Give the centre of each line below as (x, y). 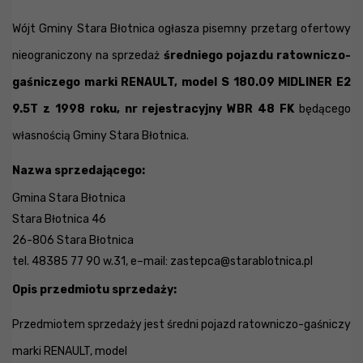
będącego (325, 109)
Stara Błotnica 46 (59, 219)
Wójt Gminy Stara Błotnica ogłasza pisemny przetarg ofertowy (181, 29)
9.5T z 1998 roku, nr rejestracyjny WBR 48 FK (156, 109)
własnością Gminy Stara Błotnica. (100, 136)
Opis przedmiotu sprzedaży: (94, 290)
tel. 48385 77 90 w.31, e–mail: (91, 261)
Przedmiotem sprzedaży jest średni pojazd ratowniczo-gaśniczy (181, 325)
